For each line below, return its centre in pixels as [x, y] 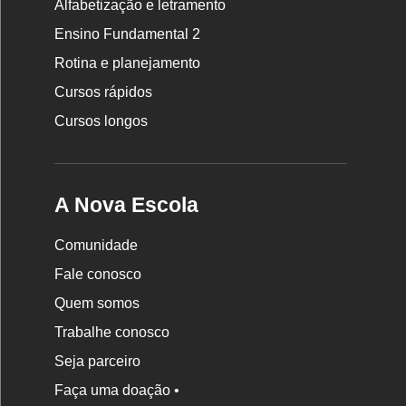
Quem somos [97, 303]
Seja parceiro [98, 361]
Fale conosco [98, 274]
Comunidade [97, 245]
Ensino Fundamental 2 [128, 34]
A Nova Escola [127, 204]
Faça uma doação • [117, 390]
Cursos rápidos [104, 92]
